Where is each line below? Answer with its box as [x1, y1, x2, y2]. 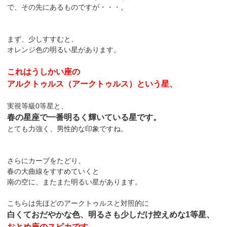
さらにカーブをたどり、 [7, 156, 86, 165]
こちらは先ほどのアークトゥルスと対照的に [7, 199, 149, 207]
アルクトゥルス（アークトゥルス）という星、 [7, 79, 178, 88]
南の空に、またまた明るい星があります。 [7, 177, 142, 186]
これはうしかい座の [7, 67, 81, 76]
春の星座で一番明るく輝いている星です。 [7, 112, 162, 122]
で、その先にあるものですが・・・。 [7, 3, 128, 11]
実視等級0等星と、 [7, 101, 68, 110]
